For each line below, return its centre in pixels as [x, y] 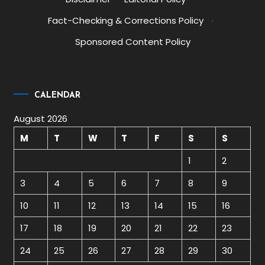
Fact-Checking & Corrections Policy [126, 21]
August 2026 [41, 118]
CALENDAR [58, 95]
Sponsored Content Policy [132, 42]
